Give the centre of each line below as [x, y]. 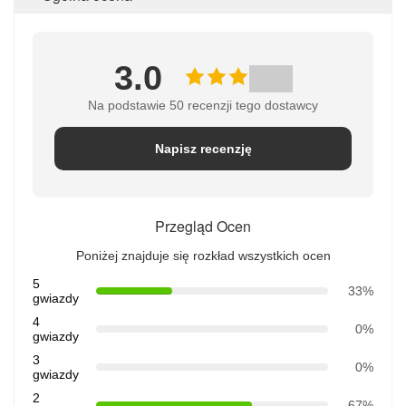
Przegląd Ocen [203, 227]
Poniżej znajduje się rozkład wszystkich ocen [203, 256]
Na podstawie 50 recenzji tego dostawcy [203, 106]
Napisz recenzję [203, 149]
